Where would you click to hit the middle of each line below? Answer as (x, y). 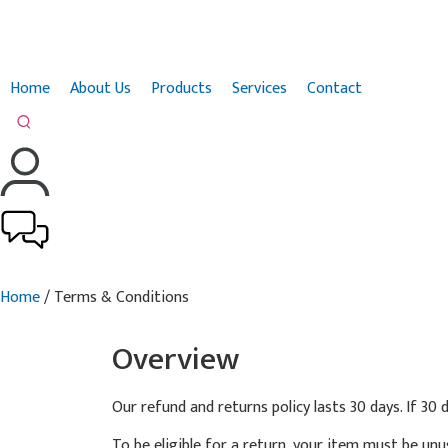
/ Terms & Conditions (114, 297)
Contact (334, 88)
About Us (100, 88)
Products (181, 88)
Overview (175, 359)
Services (259, 88)
